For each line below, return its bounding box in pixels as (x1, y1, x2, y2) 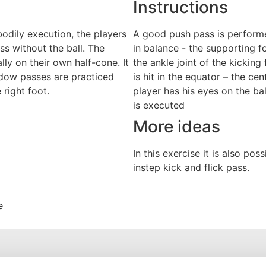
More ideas (133, 116, 220, 137)
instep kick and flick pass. (133, 161, 249, 174)
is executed (133, 99, 185, 112)
